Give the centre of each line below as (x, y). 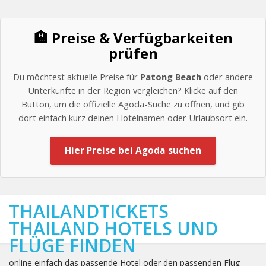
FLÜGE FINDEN (72, 246)
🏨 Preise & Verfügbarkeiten (133, 38)
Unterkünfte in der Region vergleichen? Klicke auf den (133, 90)
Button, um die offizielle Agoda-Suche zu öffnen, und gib (133, 104)
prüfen (133, 53)
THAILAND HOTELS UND (113, 228)
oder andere (227, 77)
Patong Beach (171, 77)
